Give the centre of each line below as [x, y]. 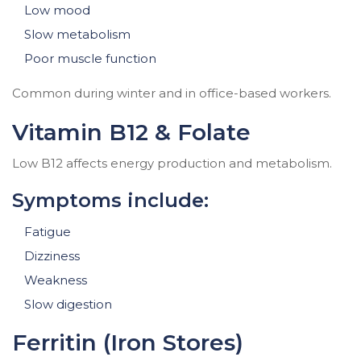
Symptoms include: [110, 200]
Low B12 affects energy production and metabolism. [172, 163]
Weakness [56, 280]
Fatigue [48, 231]
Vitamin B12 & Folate [131, 132]
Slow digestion [68, 304]
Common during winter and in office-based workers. [172, 93]
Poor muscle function [90, 58]
